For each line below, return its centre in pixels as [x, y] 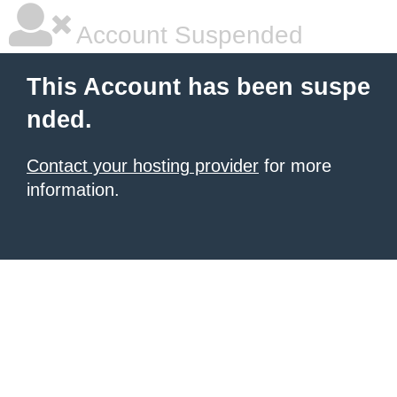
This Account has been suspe [198, 87]
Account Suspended [187, 35]
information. [73, 190]
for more [295, 166]
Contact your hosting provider [143, 166]
